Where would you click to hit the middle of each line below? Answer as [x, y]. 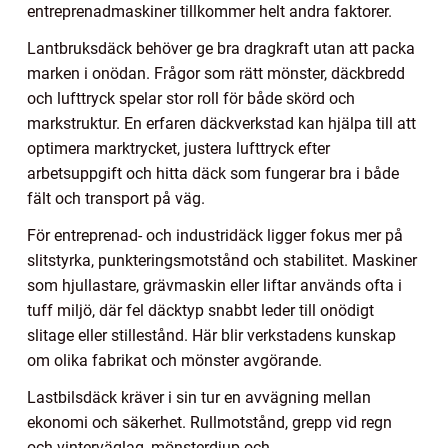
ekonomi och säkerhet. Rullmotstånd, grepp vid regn [209, 423]
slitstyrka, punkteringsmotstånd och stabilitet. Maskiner [222, 261]
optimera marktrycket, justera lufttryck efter [178, 149]
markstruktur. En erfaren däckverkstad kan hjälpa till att [221, 124]
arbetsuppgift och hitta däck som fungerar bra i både [213, 174]
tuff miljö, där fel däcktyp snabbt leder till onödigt [200, 311]
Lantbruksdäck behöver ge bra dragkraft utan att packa [221, 49]
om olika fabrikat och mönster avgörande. [174, 361]
